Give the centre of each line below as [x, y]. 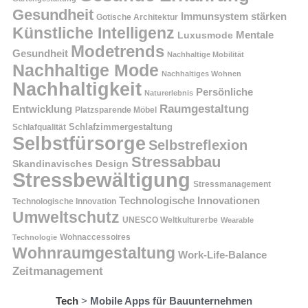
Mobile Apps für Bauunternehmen [171, 300]
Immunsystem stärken [234, 16]
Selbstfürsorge [79, 143]
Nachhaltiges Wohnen [201, 73]
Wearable [237, 220]
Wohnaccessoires [95, 237]
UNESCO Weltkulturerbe [170, 220]
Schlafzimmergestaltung [121, 126]
